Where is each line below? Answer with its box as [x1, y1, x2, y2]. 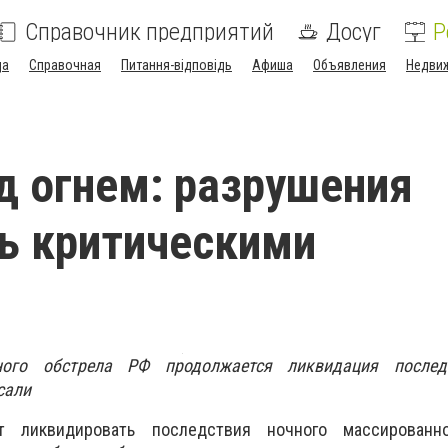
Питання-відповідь [121, 57, 232, 73]
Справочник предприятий [25, 18, 274, 46]
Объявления [313, 57, 386, 73]
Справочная [29, 57, 101, 73]
